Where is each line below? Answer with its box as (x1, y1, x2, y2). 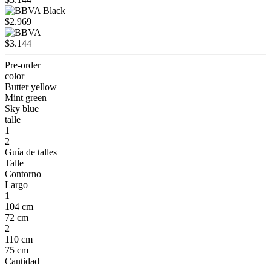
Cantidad (5, 255, 39, 266)
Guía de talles (5, 146, 57, 157)
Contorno (5, 168, 41, 179)
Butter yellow (5, 81, 57, 92)
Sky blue (5, 103, 39, 114)
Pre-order (5, 59, 41, 70)
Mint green (5, 92, 47, 103)
